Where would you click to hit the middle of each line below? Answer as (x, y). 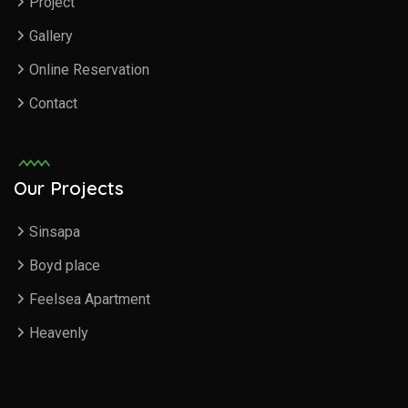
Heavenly (59, 333)
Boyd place (65, 266)
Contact (53, 104)
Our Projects (69, 189)
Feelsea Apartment (90, 300)
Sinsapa (55, 232)
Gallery (51, 36)
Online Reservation (89, 70)
